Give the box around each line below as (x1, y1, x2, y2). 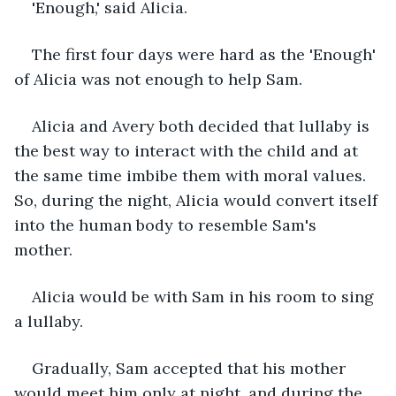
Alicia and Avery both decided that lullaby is (32, 115, 374, 136)
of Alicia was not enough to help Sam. (14, 68, 302, 89)
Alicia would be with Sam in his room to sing (32, 286, 378, 307)
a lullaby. (14, 310, 88, 331)
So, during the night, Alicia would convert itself (14, 189, 382, 210)
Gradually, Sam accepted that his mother (32, 357, 350, 378)
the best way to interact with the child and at (14, 140, 362, 161)
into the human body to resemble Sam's (14, 214, 321, 235)
